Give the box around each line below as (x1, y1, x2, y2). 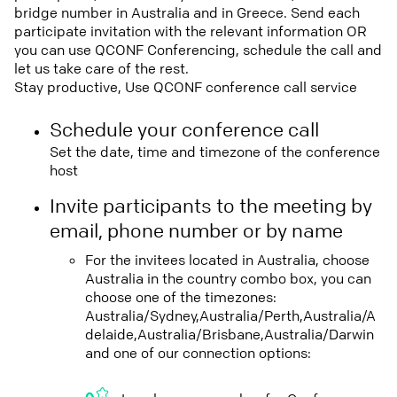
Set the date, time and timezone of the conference (50, 143, 380, 161)
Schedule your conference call (50, 118, 319, 143)
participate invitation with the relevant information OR (14, 22, 367, 41)
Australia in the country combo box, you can (85, 269, 371, 288)
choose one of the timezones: (85, 288, 276, 307)
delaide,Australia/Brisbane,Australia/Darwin (85, 325, 374, 344)
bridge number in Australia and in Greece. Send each (14, 4, 360, 22)
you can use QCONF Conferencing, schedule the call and (14, 41, 382, 59)
